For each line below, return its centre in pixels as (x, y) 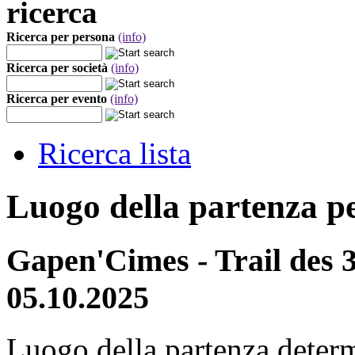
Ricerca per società (57, 68)
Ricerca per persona (61, 37)
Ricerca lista (115, 153)
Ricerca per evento (57, 99)
